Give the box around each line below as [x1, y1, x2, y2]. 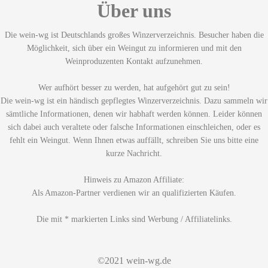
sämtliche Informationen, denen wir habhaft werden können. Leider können [6, 109, 262, 118]
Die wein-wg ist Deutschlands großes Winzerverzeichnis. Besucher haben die [4, 31, 264, 39]
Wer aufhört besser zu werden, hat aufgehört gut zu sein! [38, 83, 230, 92]
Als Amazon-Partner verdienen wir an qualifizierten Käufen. [32, 188, 236, 197]
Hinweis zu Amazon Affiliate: [84, 175, 184, 184]
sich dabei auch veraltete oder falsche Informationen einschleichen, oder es [8, 123, 260, 132]
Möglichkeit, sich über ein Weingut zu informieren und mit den [26, 44, 242, 53]
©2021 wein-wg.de [97, 255, 171, 266]
